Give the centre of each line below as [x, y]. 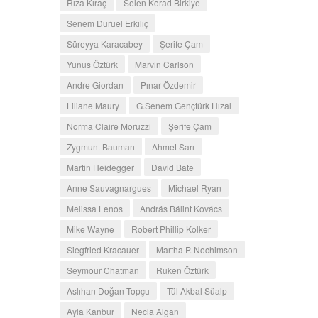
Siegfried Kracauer [103, 249]
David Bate [172, 167]
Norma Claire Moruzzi [109, 126]
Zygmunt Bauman [100, 146]
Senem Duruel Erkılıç [107, 23]
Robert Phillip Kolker [171, 229]
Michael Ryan [194, 187]
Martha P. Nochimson [197, 249]
